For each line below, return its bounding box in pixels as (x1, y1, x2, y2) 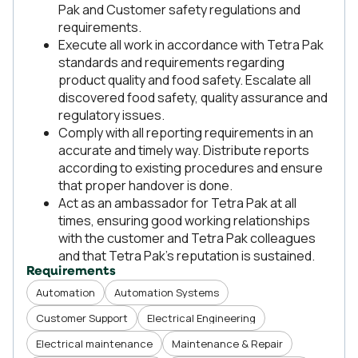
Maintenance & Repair (172, 336, 283, 351)
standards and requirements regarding (58, 54, 284, 71)
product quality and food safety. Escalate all (58, 71, 311, 89)
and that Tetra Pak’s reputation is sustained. (58, 247, 315, 265)
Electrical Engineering (147, 311, 256, 325)
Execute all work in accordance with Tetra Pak (58, 36, 324, 54)
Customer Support (36, 311, 128, 325)
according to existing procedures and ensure (58, 159, 323, 177)
